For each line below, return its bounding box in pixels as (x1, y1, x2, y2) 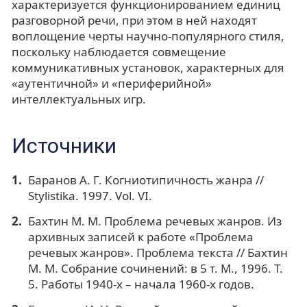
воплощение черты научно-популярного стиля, (12, 27, 284, 44)
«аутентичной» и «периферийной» (12, 75, 212, 91)
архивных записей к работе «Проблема (27, 228, 254, 245)
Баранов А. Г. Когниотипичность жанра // (27, 172, 264, 188)
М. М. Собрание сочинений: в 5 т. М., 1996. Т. (27, 260, 283, 276)
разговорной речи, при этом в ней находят (12, 12, 257, 28)
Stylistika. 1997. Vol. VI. (27, 188, 152, 204)
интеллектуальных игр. (12, 90, 146, 107)
